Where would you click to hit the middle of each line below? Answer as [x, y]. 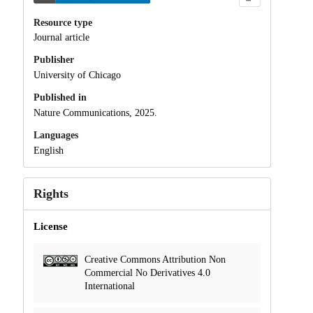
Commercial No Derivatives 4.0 [147, 272]
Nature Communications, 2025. [95, 112]
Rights [51, 193]
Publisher [53, 60]
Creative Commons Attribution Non [155, 259]
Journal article [61, 38]
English [48, 150]
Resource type [63, 22]
